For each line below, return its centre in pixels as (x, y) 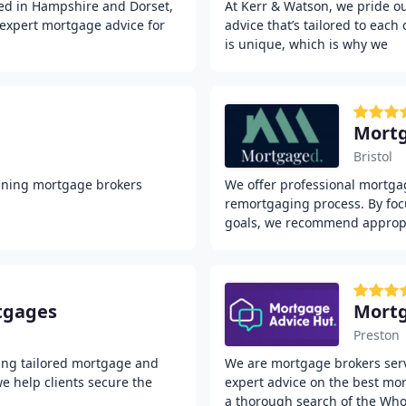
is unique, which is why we (306, 44)
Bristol (373, 156)
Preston (377, 335)
